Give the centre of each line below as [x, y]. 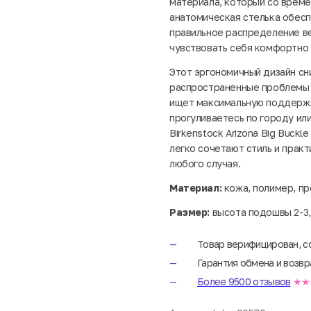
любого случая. [205, 163]
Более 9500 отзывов [244, 281]
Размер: [191, 212]
